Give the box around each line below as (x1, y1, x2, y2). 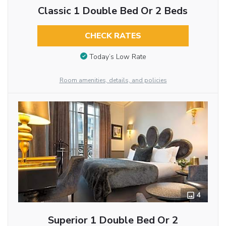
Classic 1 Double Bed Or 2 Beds (38, 4, 188, 18)
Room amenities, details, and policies (59, 76, 167, 84)
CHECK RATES (84, 30, 141, 41)
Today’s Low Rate (89, 51, 146, 62)
